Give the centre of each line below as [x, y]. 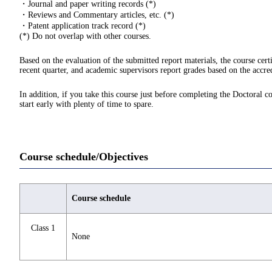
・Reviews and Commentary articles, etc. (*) [97, 15]
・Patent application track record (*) [83, 25]
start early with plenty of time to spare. [87, 104]
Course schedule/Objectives [84, 156]
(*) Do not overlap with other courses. [85, 36]
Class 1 [43, 228]
